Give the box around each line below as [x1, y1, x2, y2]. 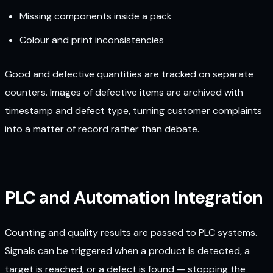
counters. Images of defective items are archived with [5, 86, 243, 99]
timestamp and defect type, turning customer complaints [5, 104, 262, 118]
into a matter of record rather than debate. [5, 122, 199, 136]
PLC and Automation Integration [5, 185, 263, 209]
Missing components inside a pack [19, 10, 172, 23]
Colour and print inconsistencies [19, 33, 164, 46]
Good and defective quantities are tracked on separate [5, 68, 253, 81]
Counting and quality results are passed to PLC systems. [5, 225, 257, 239]
